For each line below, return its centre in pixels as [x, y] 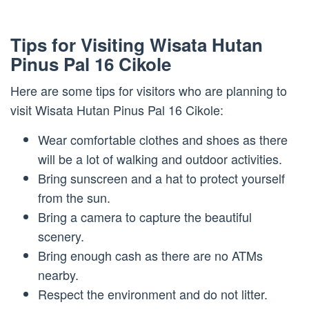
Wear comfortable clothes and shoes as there [163, 139]
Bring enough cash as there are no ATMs [150, 255]
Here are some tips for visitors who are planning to [149, 90]
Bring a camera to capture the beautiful [145, 216]
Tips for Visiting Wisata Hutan [137, 44]
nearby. [58, 274]
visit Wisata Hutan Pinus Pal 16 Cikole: [117, 109]
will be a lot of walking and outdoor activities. [160, 158]
